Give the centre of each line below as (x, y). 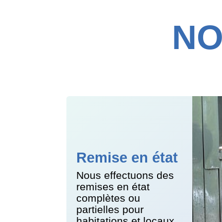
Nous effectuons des (125, 175)
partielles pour (110, 210)
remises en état (113, 187)
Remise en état (127, 158)
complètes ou (109, 198)
